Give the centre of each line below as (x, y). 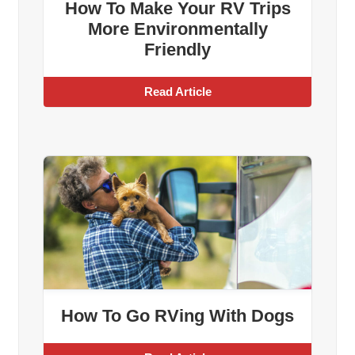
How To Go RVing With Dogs (177, 316)
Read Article (177, 91)
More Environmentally (177, 29)
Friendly (177, 49)
